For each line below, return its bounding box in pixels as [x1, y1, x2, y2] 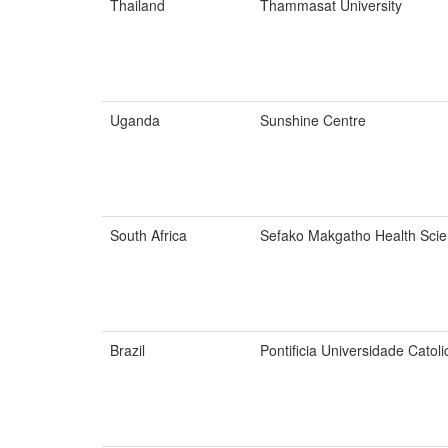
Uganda [110, 110, 160, 130]
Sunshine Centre [260, 110, 366, 130]
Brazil [110, 340, 145, 360]
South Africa [110, 225, 187, 245]
